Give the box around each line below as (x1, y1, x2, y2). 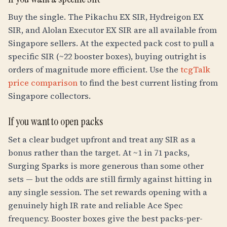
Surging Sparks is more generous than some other (8, 160, 204, 171)
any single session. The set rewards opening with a (8, 186, 207, 198)
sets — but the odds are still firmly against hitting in (8, 173, 212, 184)
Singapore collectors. (8, 90, 91, 101)
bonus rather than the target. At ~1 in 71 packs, (8, 147, 190, 158)
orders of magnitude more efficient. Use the (8, 64, 180, 75)
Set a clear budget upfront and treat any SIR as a (8, 134, 196, 145)
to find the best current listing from (78, 77, 218, 88)
